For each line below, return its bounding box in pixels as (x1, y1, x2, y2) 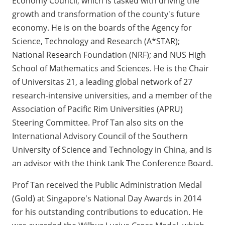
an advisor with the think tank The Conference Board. (12, 158, 213, 169)
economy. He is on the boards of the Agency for (12, 22, 192, 34)
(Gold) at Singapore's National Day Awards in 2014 (12, 193, 201, 204)
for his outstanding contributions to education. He (12, 206, 203, 218)
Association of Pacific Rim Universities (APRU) (12, 103, 183, 115)
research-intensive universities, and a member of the (12, 90, 212, 101)
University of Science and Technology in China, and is (12, 144, 212, 156)
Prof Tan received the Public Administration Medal (12, 179, 202, 191)
